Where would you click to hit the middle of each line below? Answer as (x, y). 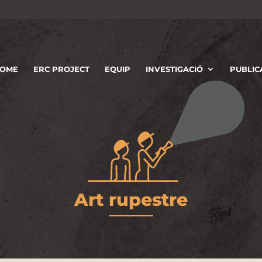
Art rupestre (131, 199)
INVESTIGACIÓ (174, 69)
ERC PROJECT (61, 69)
